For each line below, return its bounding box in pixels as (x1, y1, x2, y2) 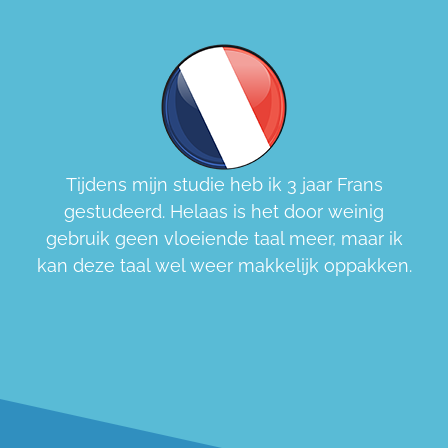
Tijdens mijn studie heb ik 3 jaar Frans (65, 174, 383, 196)
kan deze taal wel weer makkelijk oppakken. (36, 255, 412, 277)
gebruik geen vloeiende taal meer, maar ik (45, 228, 403, 250)
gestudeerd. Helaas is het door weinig (64, 201, 384, 223)
